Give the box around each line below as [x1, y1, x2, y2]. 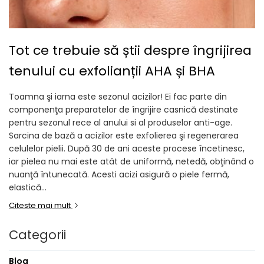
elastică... [9, 181, 47, 193]
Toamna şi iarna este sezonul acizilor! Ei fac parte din [9, 91, 227, 103]
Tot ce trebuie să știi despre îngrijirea [9, 41, 252, 60]
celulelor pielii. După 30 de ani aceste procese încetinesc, [9, 143, 245, 154]
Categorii [9, 226, 66, 243]
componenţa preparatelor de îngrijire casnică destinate [9, 104, 238, 115]
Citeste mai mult [9, 200, 72, 211]
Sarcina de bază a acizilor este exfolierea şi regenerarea [9, 130, 239, 141]
